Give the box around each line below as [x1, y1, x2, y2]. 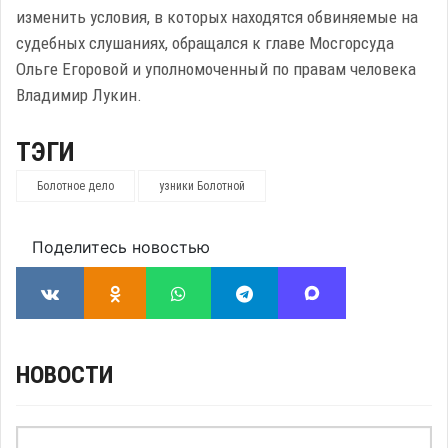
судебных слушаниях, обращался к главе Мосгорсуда [16, 33, 394, 53]
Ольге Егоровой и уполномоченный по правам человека [16, 59, 416, 79]
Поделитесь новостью [32, 237, 210, 257]
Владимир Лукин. [16, 85, 142, 105]
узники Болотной [159, 179, 245, 193]
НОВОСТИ [16, 361, 113, 389]
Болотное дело [37, 179, 114, 193]
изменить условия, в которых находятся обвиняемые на [16, 7, 418, 27]
